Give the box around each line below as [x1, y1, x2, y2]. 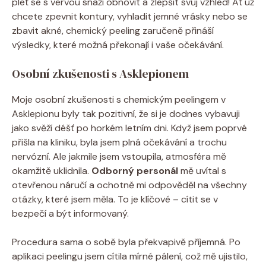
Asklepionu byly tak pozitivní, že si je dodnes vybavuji [12, 107, 240, 120]
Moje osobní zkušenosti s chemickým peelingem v [12, 93, 226, 106]
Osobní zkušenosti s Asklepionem [12, 65, 189, 82]
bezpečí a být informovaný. [12, 207, 129, 220]
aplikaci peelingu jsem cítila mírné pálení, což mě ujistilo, [12, 249, 248, 262]
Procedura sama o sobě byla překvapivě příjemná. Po [12, 235, 240, 248]
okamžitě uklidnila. [12, 164, 91, 177]
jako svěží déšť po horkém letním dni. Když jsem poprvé [12, 121, 247, 134]
